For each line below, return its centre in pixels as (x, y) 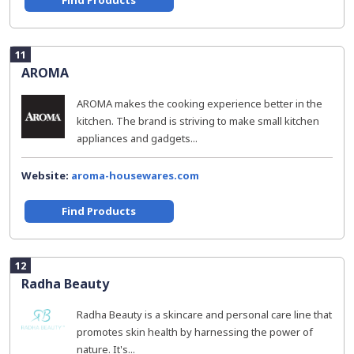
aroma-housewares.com (135, 175)
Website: (46, 175)
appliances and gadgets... (137, 138)
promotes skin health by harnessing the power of (195, 332)
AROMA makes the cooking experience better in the (200, 104)
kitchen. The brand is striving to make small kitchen (198, 121)
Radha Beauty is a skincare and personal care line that (204, 314)
